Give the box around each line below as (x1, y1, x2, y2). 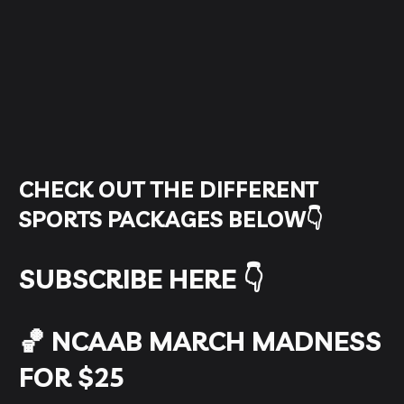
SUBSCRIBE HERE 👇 (19, 262, 264, 296)
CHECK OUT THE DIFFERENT (19, 176, 319, 204)
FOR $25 (19, 361, 125, 394)
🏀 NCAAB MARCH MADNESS (19, 325, 382, 358)
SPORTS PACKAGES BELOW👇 (19, 206, 324, 234)
